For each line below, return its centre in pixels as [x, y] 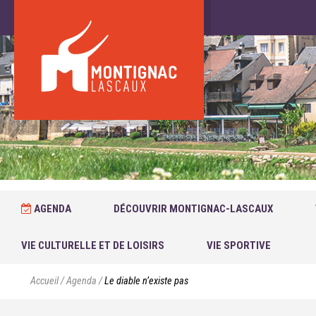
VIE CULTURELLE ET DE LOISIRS [93, 245]
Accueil [45, 281]
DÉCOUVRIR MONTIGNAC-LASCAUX [193, 209]
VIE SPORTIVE [239, 245]
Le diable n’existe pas [147, 281]
